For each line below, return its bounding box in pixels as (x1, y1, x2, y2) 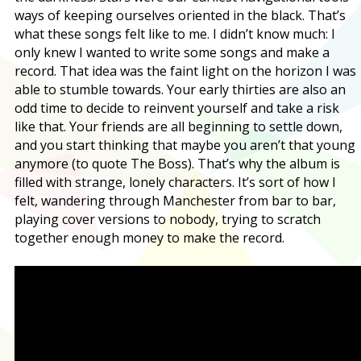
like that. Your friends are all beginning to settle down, (15, 118, 342, 136)
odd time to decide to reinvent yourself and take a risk (15, 99, 339, 118)
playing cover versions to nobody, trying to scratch (15, 210, 321, 229)
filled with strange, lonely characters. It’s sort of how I (15, 173, 336, 192)
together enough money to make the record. (15, 229, 284, 247)
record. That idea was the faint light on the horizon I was (15, 62, 356, 81)
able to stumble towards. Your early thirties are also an (15, 81, 346, 99)
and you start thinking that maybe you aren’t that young (15, 136, 355, 155)
